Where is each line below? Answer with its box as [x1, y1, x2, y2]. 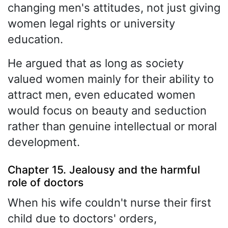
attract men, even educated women [8, 88, 195, 101]
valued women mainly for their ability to [8, 72, 214, 85]
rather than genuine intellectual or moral [8, 119, 217, 133]
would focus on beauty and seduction [8, 103, 207, 117]
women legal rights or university [8, 16, 175, 30]
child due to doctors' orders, [8, 211, 157, 225]
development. [8, 135, 80, 149]
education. [8, 32, 63, 46]
